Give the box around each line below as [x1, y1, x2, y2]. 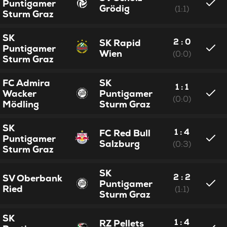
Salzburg [99, 137, 140, 149]
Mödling [3, 98, 40, 110]
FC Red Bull [99, 127, 151, 139]
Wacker [3, 87, 37, 99]
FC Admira [3, 77, 51, 89]
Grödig [99, 2, 130, 14]
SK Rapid [99, 36, 141, 49]
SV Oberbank [3, 172, 63, 184]
